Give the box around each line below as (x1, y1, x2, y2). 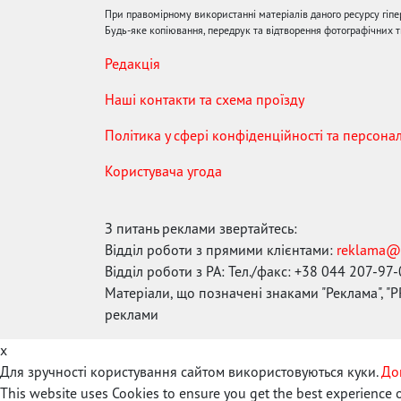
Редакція (105, 55, 160, 73)
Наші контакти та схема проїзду (105, 90, 304, 109)
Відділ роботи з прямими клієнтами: (105, 241, 337, 260)
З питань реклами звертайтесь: (105, 219, 297, 238)
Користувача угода (105, 162, 222, 181)
